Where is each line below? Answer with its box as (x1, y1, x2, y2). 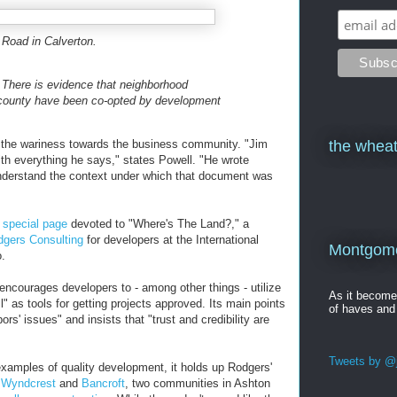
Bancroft (82, 377, 125, 390)
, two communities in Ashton (125, 377, 270, 390)
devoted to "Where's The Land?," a (67, 217, 249, 230)
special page (3, 217, 67, 230)
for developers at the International (83, 233, 259, 246)
